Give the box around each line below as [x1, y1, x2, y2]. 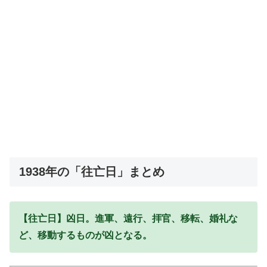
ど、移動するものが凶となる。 [18, 229, 152, 240]
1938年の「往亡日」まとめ [19, 164, 164, 178]
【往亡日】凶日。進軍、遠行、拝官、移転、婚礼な [18, 213, 238, 223]
